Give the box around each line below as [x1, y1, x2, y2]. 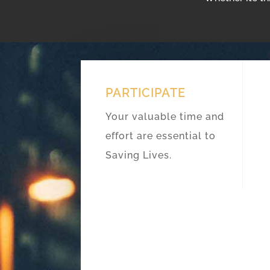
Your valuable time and [105, 110, 225, 122]
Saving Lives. [105, 149, 172, 161]
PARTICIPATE [105, 85, 186, 100]
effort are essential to [105, 130, 216, 142]
